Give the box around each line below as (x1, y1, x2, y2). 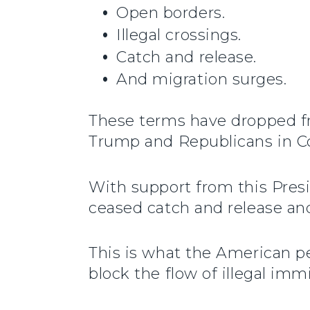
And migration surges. (116, 70, 287, 89)
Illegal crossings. (116, 26, 241, 45)
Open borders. (116, 3, 226, 23)
